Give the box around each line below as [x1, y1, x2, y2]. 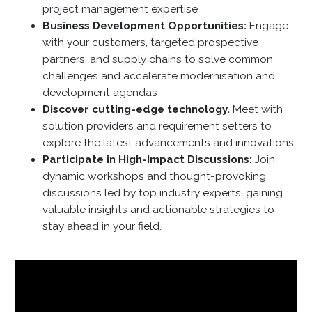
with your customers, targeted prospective [42, 36, 258, 49]
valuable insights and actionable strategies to [42, 203, 274, 216]
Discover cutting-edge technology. [42, 103, 233, 116]
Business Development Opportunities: [42, 19, 249, 32]
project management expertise [42, 3, 198, 15]
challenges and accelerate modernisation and [42, 70, 275, 82]
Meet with [233, 103, 283, 116]
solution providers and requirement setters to [42, 120, 272, 132]
